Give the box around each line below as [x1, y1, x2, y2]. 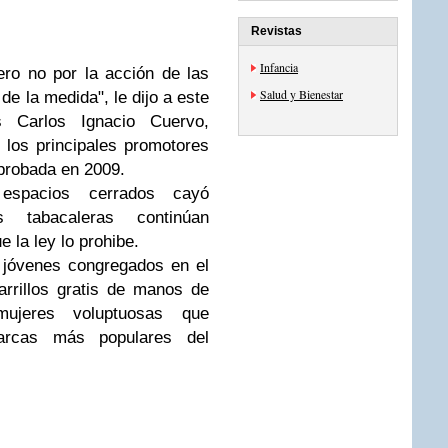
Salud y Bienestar [260, 86, 343, 102]
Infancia [260, 59, 298, 75]
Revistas [251, 24, 302, 38]
